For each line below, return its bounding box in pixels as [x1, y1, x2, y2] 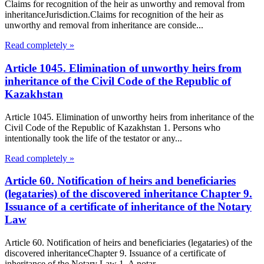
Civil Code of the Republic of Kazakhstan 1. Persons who [5, 122, 220, 133]
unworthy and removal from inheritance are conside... [5, 20, 203, 31]
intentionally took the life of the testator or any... [5, 133, 182, 143]
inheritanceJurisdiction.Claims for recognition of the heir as [5, 9, 223, 20]
